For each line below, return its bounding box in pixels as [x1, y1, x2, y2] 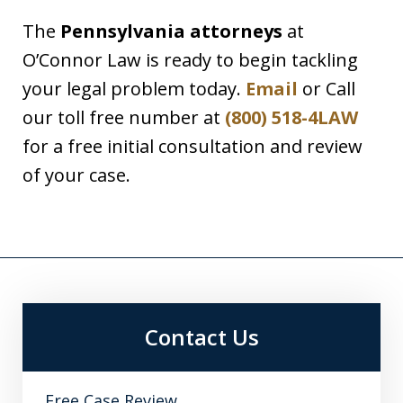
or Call [298, 76, 355, 102]
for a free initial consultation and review [22, 134, 363, 159]
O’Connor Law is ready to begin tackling [22, 48, 358, 73]
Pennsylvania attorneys [60, 19, 282, 44]
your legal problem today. [22, 76, 246, 102]
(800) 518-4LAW [225, 105, 358, 130]
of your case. [22, 163, 130, 188]
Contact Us [144, 322, 259, 353]
